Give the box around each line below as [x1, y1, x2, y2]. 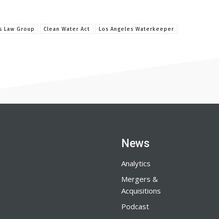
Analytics [121, 158, 151, 168]
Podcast [121, 201, 149, 211]
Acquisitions [121, 186, 161, 196]
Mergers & [121, 174, 158, 184]
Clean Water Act [44, 26, 90, 32]
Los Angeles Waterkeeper [99, 26, 174, 32]
